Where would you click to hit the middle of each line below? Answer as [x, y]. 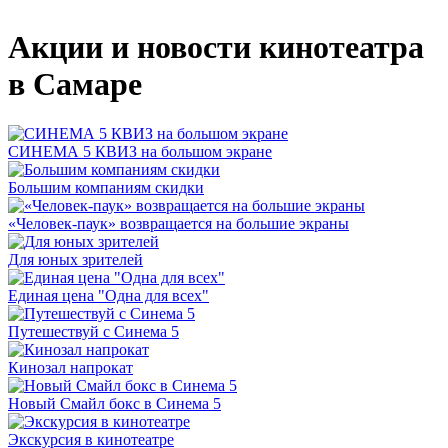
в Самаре [75, 84]
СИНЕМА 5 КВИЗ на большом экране [140, 151]
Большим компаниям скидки [106, 187]
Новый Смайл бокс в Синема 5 [114, 403]
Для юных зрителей [75, 259]
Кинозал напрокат [70, 367]
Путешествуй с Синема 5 [93, 331]
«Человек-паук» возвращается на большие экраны [178, 223]
